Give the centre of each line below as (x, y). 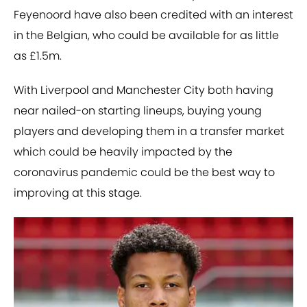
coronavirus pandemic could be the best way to (144, 173)
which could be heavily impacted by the (123, 152)
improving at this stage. (78, 193)
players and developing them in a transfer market (149, 132)
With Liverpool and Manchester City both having (144, 90)
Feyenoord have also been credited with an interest (153, 15)
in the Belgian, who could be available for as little (146, 36)
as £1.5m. (38, 56)
